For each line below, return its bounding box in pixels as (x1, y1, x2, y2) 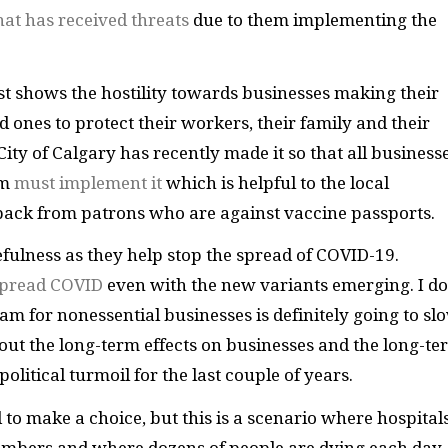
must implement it (14, 172, 162, 193)
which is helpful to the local (162, 172, 389, 193)
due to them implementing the (189, 10, 437, 31)
